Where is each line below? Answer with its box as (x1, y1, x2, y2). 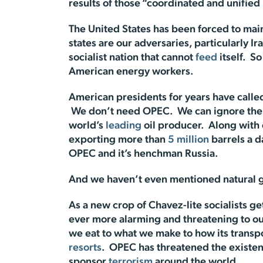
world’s (69, 120, 106, 131)
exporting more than (69, 134, 168, 146)
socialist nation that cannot (69, 52, 195, 63)
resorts (69, 242, 102, 254)
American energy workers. (69, 66, 194, 77)
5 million (168, 134, 209, 146)
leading (106, 120, 141, 131)
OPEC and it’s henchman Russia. (69, 148, 218, 160)
